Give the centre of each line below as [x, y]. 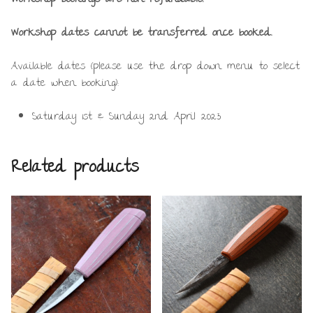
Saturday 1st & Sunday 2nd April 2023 [126, 117]
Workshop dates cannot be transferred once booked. [141, 33]
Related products [75, 168]
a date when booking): [65, 83]
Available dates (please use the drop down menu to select [155, 67]
